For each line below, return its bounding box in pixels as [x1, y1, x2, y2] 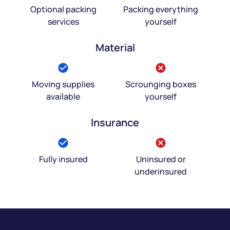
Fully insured [39, 153, 88, 165]
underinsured [135, 165, 187, 177]
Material [95, 40, 135, 54]
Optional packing [30, 3, 97, 15]
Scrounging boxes [125, 78, 196, 90]
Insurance [91, 115, 139, 129]
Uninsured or [136, 153, 186, 165]
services [47, 15, 79, 27]
